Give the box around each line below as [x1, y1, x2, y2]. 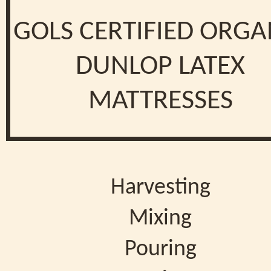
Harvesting [110, 176, 211, 200]
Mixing [129, 207, 192, 230]
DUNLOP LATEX [76, 53, 245, 81]
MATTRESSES [88, 87, 233, 116]
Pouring [124, 238, 197, 261]
